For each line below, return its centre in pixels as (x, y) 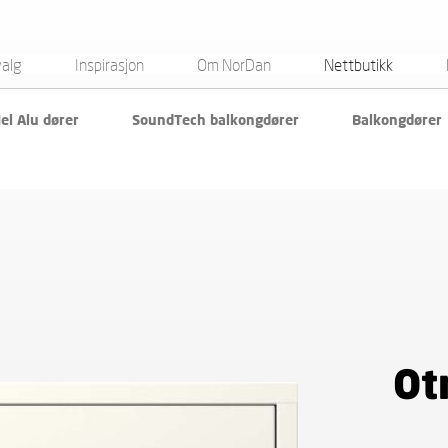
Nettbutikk (358, 64)
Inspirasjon (109, 64)
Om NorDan (233, 64)
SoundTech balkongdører (215, 119)
